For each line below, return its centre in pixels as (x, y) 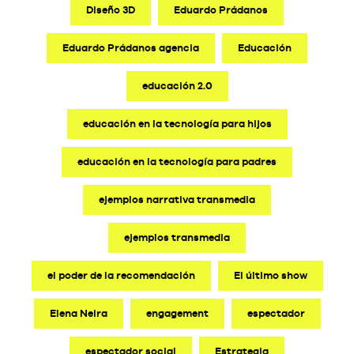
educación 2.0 (177, 85)
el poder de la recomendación (121, 275)
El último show (270, 275)
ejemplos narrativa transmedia (177, 199)
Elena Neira (78, 313)
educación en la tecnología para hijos (177, 123)
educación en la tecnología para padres (177, 161)
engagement (177, 313)
